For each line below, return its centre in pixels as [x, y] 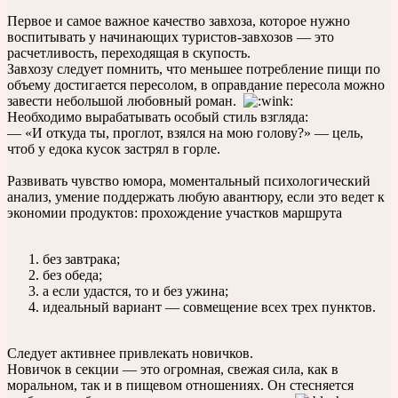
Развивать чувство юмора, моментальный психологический [189, 180]
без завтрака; [81, 259]
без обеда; [72, 275]
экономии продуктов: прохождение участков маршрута [175, 212]
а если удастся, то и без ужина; [135, 291]
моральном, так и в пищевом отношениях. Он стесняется [180, 385]
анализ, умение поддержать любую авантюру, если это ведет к [196, 196]
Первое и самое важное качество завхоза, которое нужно [179, 20]
